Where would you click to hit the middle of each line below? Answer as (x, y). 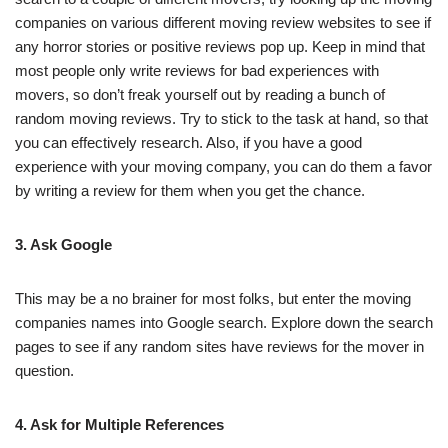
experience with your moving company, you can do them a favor (223, 167)
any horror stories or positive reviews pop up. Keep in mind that (220, 47)
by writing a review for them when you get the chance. (190, 191)
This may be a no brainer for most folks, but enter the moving (213, 299)
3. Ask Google (65, 245)
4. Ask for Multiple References (121, 425)
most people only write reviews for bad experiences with (197, 71)
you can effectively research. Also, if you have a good (188, 143)
